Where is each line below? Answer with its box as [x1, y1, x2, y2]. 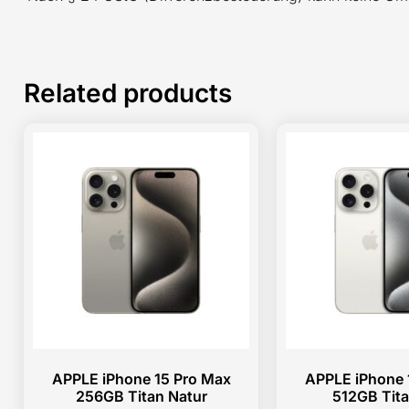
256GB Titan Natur [75, 386, 207, 405]
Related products [24, 77, 232, 109]
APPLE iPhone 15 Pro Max [51, 369, 231, 388]
